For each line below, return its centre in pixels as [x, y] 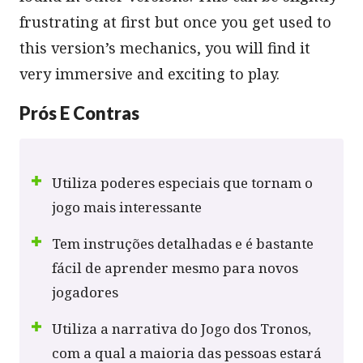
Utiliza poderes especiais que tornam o [182, 182]
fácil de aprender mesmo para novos [175, 267]
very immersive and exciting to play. [149, 73]
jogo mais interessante [127, 207]
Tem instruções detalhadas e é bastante [183, 243]
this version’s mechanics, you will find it [165, 47]
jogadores [85, 292]
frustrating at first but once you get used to [175, 21]
